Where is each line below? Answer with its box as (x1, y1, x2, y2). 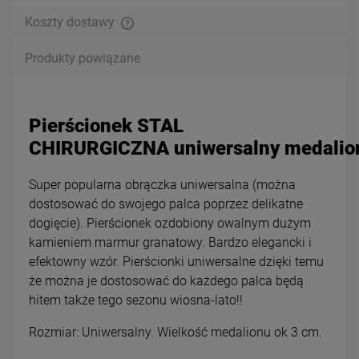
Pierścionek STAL (29, 114, 184, 137)
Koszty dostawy (25, 14, 118, 30)
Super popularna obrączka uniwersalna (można (29, 176, 296, 192)
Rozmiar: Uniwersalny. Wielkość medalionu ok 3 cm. (29, 324, 322, 340)
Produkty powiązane (25, 50, 140, 66)
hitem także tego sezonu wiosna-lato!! (29, 292, 246, 308)
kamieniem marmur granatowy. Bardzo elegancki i (29, 234, 312, 250)
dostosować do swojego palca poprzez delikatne (29, 196, 303, 212)
